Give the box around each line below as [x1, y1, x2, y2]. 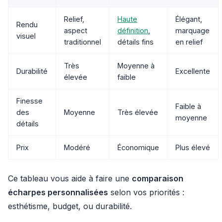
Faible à [175, 102, 201, 111]
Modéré [64, 143, 90, 152]
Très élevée [117, 108, 158, 116]
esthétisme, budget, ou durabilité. [8, 201, 132, 211]
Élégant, [175, 15, 202, 23]
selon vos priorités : [108, 187, 184, 197]
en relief [175, 38, 203, 46]
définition [117, 26, 148, 35]
